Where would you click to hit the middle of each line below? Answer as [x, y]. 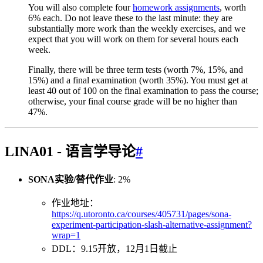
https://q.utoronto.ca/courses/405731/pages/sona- [141, 214]
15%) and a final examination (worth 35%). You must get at [138, 80]
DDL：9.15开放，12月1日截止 [114, 249]
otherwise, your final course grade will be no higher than [133, 101]
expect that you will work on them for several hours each [133, 39]
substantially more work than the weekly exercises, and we [137, 28]
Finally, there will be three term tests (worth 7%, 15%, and [136, 69]
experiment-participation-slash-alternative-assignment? [152, 225]
